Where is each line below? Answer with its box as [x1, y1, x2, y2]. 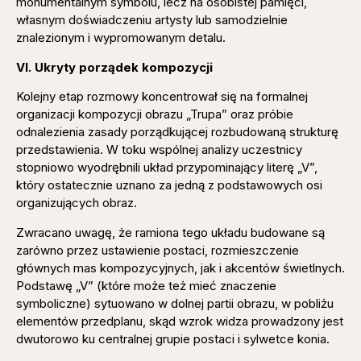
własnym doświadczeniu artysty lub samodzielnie [16, 12, 291, 28]
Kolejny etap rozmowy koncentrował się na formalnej [16, 89, 308, 105]
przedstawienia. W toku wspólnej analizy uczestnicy [16, 142, 302, 158]
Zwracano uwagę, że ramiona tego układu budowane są [16, 224, 325, 240]
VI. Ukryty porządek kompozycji [16, 59, 213, 75]
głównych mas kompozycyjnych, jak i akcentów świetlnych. [16, 259, 345, 276]
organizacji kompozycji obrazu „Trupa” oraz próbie [16, 106, 293, 122]
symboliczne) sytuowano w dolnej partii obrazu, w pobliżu [16, 295, 334, 311]
